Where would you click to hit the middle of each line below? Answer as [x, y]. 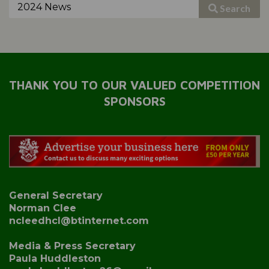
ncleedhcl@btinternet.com [79, 220]
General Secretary [56, 195]
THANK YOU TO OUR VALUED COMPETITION [134, 85]
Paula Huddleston [55, 258]
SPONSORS [134, 101]
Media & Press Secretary [72, 246]
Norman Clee [43, 208]
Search [234, 8]
